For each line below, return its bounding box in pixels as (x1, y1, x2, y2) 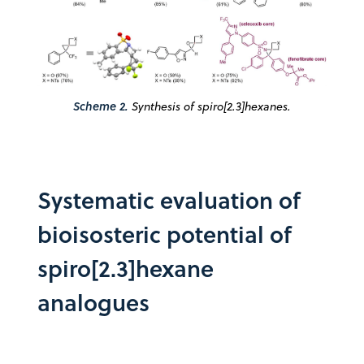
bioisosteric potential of (37, 217, 292, 250)
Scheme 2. (73, 97, 132, 115)
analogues (37, 285, 149, 318)
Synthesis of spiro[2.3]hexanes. (132, 97, 291, 115)
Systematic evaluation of (37, 183, 301, 216)
